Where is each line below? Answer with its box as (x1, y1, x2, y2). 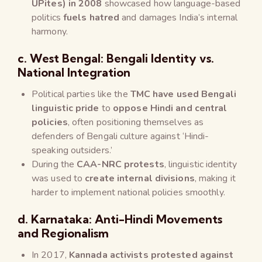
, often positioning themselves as (67, 115, 204, 129)
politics (32, 11, 63, 24)
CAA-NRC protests (77, 157, 164, 171)
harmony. (32, 25, 68, 38)
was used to (32, 171, 85, 185)
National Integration (18, 64, 130, 80)
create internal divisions (85, 171, 195, 185)
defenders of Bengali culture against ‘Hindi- (32, 129, 209, 143)
